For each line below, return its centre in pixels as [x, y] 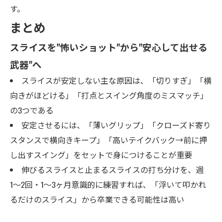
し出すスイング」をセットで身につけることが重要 [101, 155]
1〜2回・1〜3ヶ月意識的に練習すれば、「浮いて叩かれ [108, 184]
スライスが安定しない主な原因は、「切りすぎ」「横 [116, 80]
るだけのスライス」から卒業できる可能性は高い [97, 199]
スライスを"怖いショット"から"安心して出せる [109, 47]
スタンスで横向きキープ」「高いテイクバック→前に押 [109, 140]
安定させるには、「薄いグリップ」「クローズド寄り [116, 125]
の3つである [32, 110]
